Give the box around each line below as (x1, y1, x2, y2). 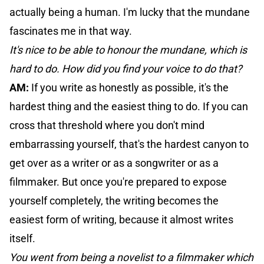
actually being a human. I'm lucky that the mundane (9, 6, 250, 19)
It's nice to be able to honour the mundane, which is (9, 44, 247, 57)
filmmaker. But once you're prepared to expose (9, 176, 227, 189)
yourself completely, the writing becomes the (9, 194, 219, 207)
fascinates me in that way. (9, 25, 132, 38)
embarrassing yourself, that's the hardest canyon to (9, 138, 249, 151)
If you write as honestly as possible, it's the (31, 81, 229, 94)
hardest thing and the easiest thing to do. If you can (9, 100, 248, 113)
